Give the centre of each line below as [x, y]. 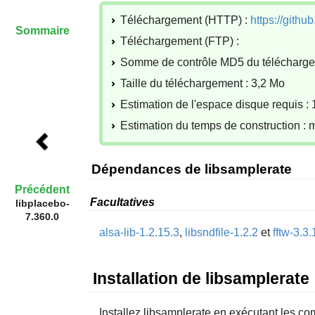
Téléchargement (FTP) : [179, 41]
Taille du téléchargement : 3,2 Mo [202, 83]
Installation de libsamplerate [201, 279]
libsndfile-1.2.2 [221, 233]
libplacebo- [42, 204]
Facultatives [122, 202]
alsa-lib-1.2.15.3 [139, 233]
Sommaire [42, 30]
